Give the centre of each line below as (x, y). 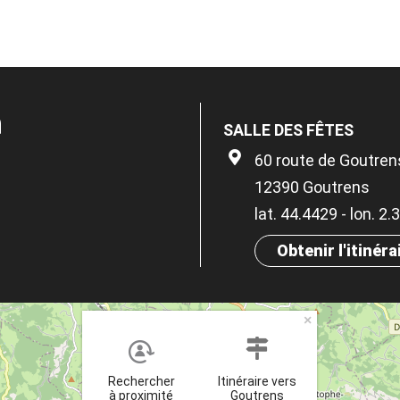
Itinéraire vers (257, 382)
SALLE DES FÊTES (288, 130)
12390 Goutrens (312, 187)
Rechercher (141, 382)
